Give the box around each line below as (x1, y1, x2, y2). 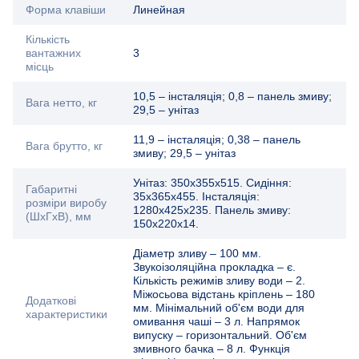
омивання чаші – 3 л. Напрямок (133, 314, 300, 328)
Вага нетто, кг (26, 95, 97, 109)
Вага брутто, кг (26, 139, 103, 152)
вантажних (26, 46, 81, 59)
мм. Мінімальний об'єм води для (133, 301, 305, 314)
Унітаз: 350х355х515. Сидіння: (133, 175, 292, 189)
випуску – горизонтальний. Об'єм (133, 328, 307, 341)
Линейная (133, 2, 185, 16)
